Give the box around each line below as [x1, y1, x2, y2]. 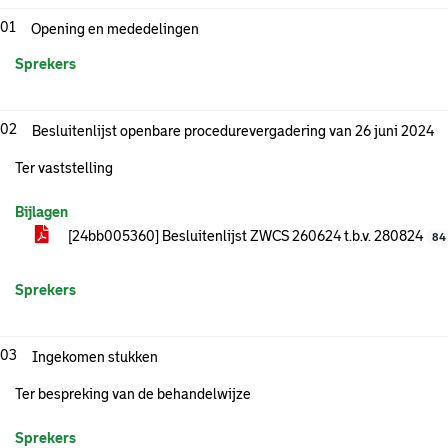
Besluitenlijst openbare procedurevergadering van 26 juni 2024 [32, 123, 434, 139]
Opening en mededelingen [31, 21, 199, 37]
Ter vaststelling [15, 160, 113, 176]
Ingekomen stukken [32, 349, 158, 365]
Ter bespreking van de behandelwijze [15, 386, 251, 402]
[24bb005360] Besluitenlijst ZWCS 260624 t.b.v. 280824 [65, 228, 426, 244]
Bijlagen [15, 204, 68, 220]
